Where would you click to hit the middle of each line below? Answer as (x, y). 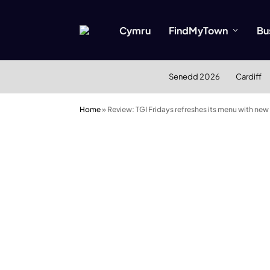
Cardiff (248, 77)
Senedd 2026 (194, 77)
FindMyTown (198, 30)
